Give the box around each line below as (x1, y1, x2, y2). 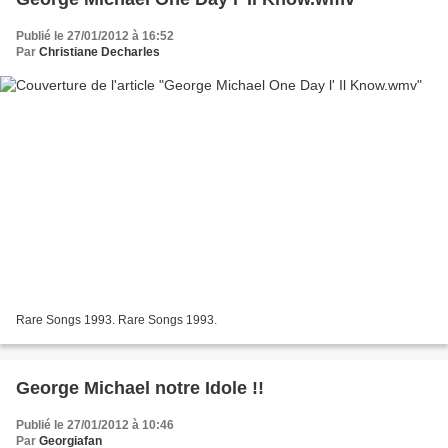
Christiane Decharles (39, 45, 160, 60)
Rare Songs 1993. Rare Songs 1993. (16, 312, 217, 327)
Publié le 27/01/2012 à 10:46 (16, 417, 174, 432)
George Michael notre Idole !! (16, 377, 264, 398)
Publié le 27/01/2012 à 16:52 (16, 29, 174, 44)
